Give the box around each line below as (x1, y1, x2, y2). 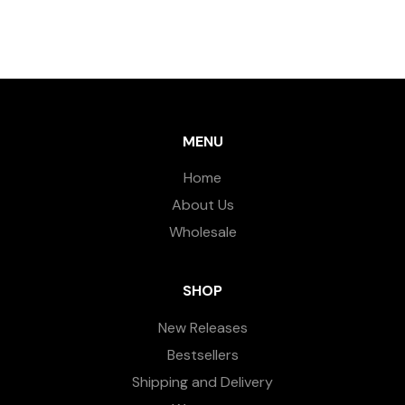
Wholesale (168, 222, 237, 242)
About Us (171, 195, 234, 215)
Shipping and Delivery (132, 372, 273, 392)
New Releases (157, 318, 248, 338)
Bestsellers (166, 345, 239, 365)
